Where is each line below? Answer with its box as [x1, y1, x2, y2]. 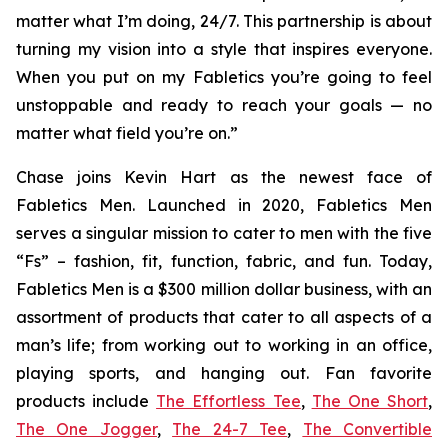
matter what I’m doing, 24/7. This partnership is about [16, 11, 432, 31]
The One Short [311, 391, 429, 411]
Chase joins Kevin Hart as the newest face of [16, 167, 432, 187]
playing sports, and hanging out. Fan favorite [16, 363, 432, 383]
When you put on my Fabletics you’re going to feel [16, 67, 432, 87]
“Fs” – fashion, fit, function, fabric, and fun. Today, [16, 251, 432, 271]
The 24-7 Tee [172, 419, 288, 439]
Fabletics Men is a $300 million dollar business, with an [16, 279, 432, 299]
